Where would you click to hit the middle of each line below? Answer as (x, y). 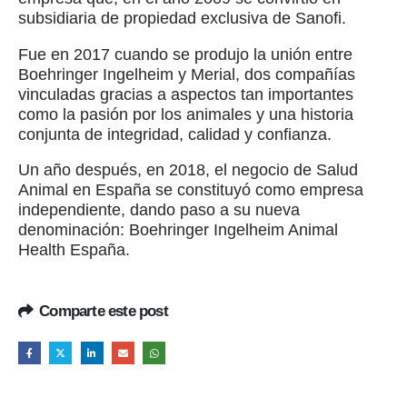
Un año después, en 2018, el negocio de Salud (188, 169)
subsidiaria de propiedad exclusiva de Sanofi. (182, 19)
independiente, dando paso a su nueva (159, 209)
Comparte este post (104, 311)
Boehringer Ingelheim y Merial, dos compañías (187, 74)
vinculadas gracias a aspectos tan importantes (186, 94)
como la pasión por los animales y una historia (186, 114)
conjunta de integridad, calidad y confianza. (175, 134)
